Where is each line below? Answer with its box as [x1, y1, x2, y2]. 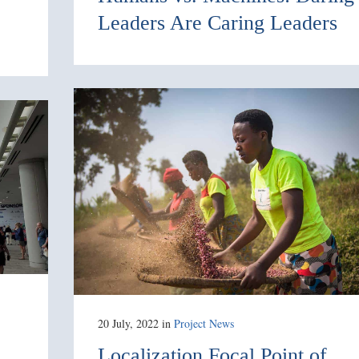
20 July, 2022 [98, 315, 159, 331]
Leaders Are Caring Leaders [98, 10, 337, 34]
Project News [174, 315, 234, 331]
